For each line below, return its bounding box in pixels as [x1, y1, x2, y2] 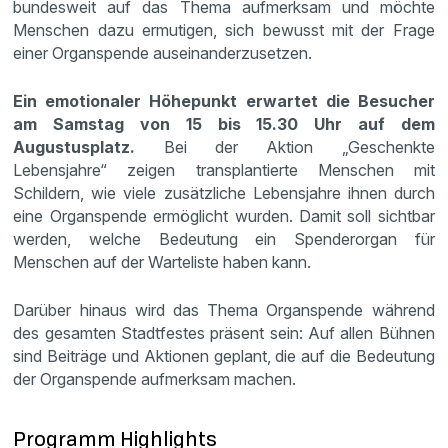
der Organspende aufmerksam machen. [13, 368, 301, 389]
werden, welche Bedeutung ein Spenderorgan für [13, 228, 435, 249]
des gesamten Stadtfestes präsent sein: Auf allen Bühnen [13, 322, 435, 343]
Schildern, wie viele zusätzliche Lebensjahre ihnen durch [13, 182, 435, 203]
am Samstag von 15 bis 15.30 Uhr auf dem [13, 113, 435, 134]
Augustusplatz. [13, 136, 136, 157]
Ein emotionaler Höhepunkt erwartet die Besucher [13, 90, 435, 111]
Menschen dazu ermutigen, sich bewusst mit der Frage [13, 19, 435, 40]
